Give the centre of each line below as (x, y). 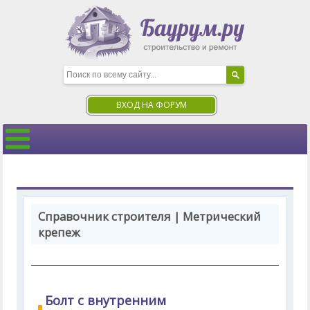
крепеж (60, 232)
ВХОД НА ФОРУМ (152, 105)
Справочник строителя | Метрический (150, 216)
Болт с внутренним (106, 300)
